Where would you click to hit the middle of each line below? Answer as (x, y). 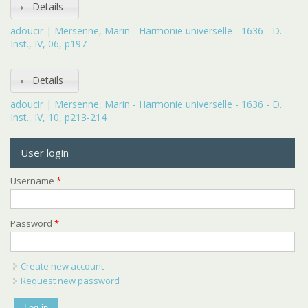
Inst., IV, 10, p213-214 (58, 117)
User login (45, 153)
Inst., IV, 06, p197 (48, 44)
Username (33, 181)
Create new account (62, 266)
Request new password (70, 280)
